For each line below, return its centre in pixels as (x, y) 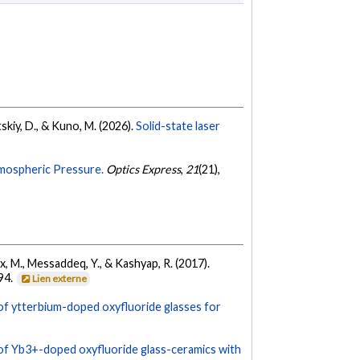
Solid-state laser (178, 126)
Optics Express (144, 169)
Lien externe (60, 279)
